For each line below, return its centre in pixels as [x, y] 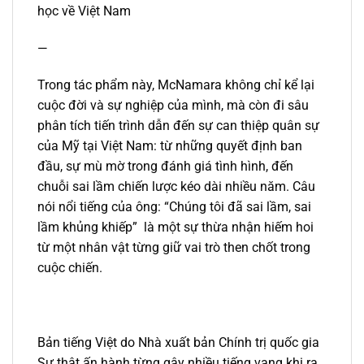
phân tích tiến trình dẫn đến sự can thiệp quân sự [178, 126]
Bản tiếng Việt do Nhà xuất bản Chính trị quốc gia [178, 342]
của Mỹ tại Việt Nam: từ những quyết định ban [170, 146]
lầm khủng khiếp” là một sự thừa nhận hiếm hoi [175, 227]
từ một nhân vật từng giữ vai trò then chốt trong [174, 248]
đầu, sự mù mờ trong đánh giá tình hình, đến [165, 167]
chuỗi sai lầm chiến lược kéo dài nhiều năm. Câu [176, 187]
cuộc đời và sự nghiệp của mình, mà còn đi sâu [173, 106]
